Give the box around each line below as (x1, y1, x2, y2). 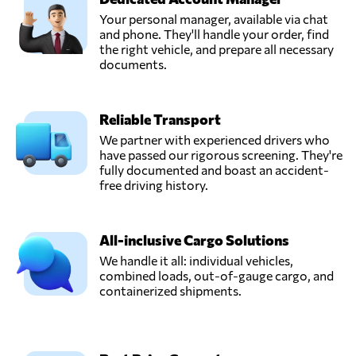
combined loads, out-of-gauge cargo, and (99, 268, 334, 284)
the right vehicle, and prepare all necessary (99, 41, 334, 57)
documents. (99, 56, 167, 72)
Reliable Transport (99, 110, 221, 129)
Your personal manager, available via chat (99, 11, 328, 27)
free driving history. (99, 177, 208, 193)
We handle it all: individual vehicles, (99, 253, 293, 269)
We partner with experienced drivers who (99, 132, 330, 148)
